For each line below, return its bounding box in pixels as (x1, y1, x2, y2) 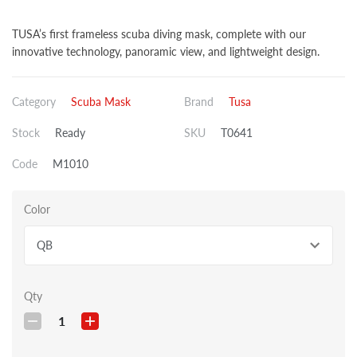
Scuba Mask (71, 95, 131, 109)
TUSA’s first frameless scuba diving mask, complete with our (12, 27, 306, 41)
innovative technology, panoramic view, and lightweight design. (12, 45, 320, 59)
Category (12, 95, 56, 109)
